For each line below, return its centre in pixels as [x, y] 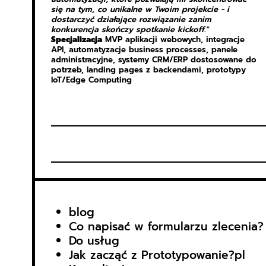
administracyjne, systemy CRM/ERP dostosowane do [153, 60]
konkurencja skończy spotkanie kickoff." [129, 30]
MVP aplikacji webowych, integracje [173, 40]
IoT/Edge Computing [91, 80]
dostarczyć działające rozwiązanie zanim [131, 20]
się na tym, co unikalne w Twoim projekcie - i [140, 10]
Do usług [94, 240]
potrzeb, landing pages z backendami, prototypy [148, 70]
